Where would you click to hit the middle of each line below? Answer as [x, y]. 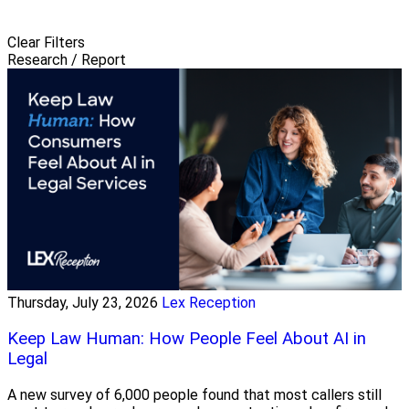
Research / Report [67, 60]
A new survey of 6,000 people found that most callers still [194, 394]
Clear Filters [46, 43]
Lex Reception [209, 303]
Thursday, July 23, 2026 [83, 303]
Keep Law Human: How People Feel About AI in [187, 338]
